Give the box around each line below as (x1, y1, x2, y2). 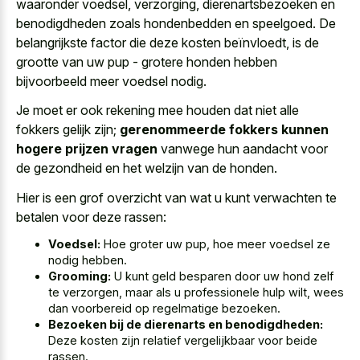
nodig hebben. (48, 253, 127, 268)
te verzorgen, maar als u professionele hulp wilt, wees (48, 285, 344, 300)
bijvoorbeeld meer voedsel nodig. (16, 72, 207, 89)
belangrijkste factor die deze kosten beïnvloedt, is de (16, 34, 319, 51)
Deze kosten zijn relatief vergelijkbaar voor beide (48, 333, 317, 348)
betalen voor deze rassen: (16, 208, 166, 225)
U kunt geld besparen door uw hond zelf (111, 269, 333, 284)
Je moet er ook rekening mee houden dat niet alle (16, 102, 299, 119)
